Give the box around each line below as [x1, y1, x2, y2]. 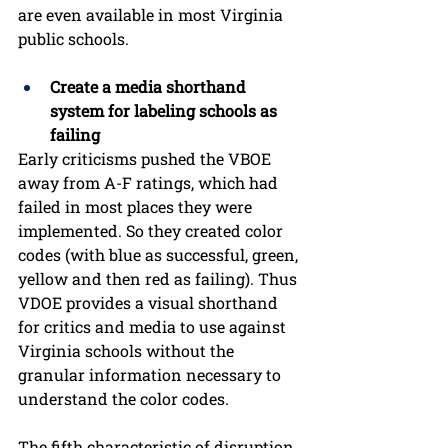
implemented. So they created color [18, 220, 287, 242]
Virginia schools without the [18, 340, 238, 362]
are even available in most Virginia [18, 4, 287, 26]
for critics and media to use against [18, 316, 290, 338]
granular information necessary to [18, 364, 285, 386]
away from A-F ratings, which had [18, 172, 282, 194]
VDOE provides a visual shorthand [18, 292, 282, 314]
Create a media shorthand [50, 76, 250, 98]
